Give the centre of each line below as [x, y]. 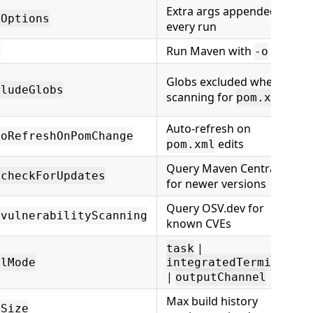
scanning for [201, 97]
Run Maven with [210, 51]
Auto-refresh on [209, 129]
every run [191, 27]
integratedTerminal [229, 262]
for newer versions [216, 184]
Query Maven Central [223, 168]
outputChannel [221, 277]
